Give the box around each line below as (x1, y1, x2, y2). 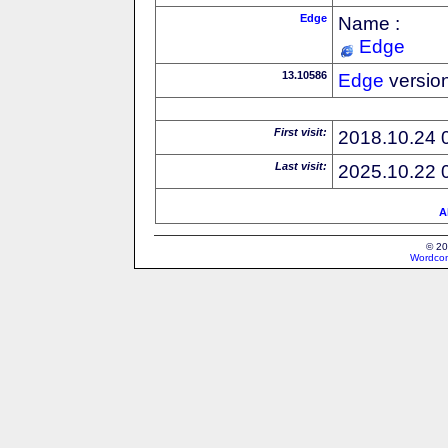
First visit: (274, 125, 327, 138)
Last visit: (275, 159, 327, 172)
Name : (338, 11, 400, 34)
